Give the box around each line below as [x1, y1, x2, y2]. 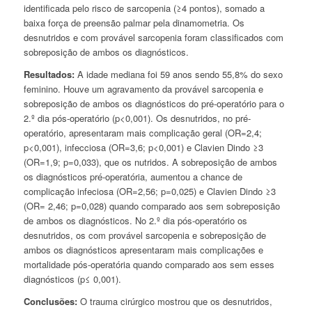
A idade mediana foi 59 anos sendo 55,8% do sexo [77, 68, 283, 81]
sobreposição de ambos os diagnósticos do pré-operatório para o [23, 97, 284, 111]
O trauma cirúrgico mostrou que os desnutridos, [79, 295, 272, 309]
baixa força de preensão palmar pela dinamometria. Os [23, 16, 244, 30]
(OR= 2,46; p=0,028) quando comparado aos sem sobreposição [23, 199, 280, 213]
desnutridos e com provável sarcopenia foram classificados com [23, 31, 283, 45]
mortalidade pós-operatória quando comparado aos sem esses [23, 258, 274, 272]
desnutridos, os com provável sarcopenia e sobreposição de [23, 228, 266, 242]
